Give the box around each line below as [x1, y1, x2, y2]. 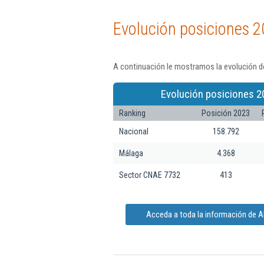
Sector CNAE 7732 [119, 170, 180, 180]
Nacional [119, 126, 148, 136]
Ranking [119, 108, 146, 118]
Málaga [119, 148, 143, 158]
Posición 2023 [202, 108, 250, 118]
